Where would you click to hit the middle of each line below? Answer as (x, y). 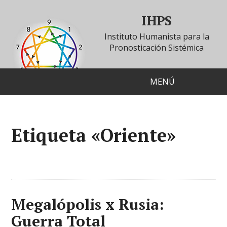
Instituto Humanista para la (157, 36)
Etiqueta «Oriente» (94, 135)
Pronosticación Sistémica (157, 48)
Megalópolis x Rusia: (88, 204)
